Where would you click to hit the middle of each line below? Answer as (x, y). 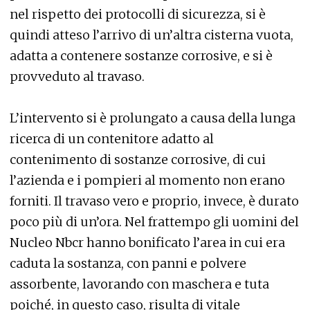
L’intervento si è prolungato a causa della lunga (153, 118)
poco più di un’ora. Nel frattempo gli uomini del (154, 222)
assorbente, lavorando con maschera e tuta (139, 284)
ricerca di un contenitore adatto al (112, 139)
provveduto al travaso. (77, 77)
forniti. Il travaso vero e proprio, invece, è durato (154, 201)
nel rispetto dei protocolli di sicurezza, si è (138, 15)
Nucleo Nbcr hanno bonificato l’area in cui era (147, 243)
